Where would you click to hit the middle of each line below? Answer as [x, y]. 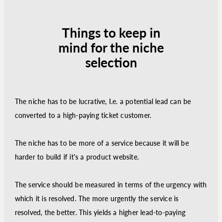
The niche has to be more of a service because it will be [102, 143]
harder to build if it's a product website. [77, 157]
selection [111, 62]
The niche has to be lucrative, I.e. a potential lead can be [103, 101]
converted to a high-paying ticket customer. [83, 115]
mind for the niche [111, 48]
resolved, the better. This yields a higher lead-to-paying [100, 212]
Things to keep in [111, 33]
